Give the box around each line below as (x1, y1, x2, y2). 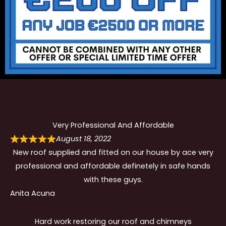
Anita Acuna (10, 188, 55, 199)
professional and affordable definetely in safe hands (16, 161, 210, 172)
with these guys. (83, 175, 143, 185)
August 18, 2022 (56, 134, 111, 144)
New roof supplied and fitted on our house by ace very (13, 147, 213, 158)
